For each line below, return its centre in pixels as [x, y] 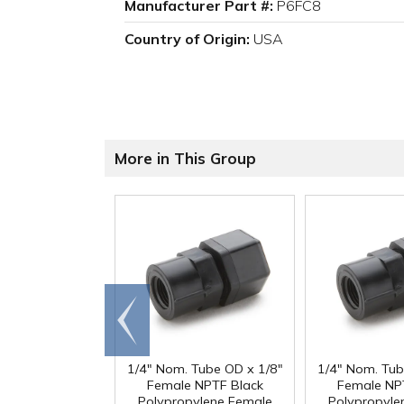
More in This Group [185, 159]
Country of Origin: [187, 39]
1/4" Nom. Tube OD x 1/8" [205, 369]
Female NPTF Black [205, 386]
